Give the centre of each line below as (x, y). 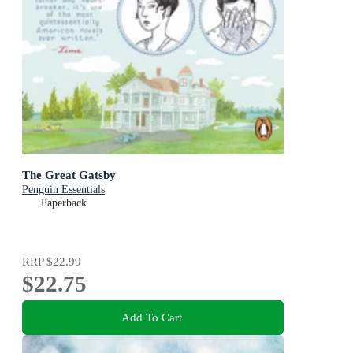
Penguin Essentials (63, 190)
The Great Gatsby (69, 175)
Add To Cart (151, 317)
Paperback (64, 203)
